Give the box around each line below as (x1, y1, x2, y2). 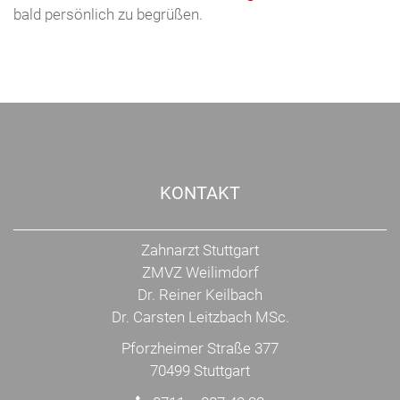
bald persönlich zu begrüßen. (13, 5, 203, 24)
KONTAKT (160, 182, 240, 204)
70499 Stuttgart (150, 362, 250, 380)
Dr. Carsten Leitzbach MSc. (111, 308, 289, 327)
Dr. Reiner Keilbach (137, 286, 262, 304)
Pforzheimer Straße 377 (121, 339, 279, 358)
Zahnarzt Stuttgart (141, 241, 259, 260)
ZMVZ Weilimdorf (141, 263, 259, 282)
